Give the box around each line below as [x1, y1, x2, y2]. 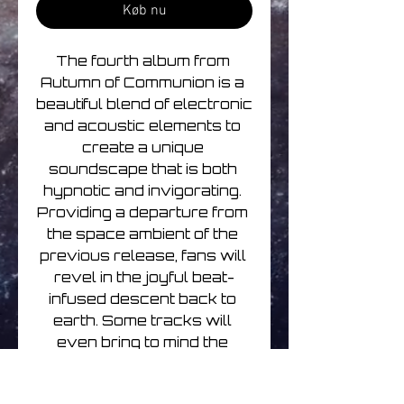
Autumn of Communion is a [41, 74, 244, 92]
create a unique [81, 139, 204, 157]
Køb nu [122, 2, 167, 21]
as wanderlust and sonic [45, 377, 240, 395]
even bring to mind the [57, 334, 228, 352]
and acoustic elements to [44, 117, 241, 135]
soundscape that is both [48, 161, 237, 179]
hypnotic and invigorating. [43, 182, 242, 200]
